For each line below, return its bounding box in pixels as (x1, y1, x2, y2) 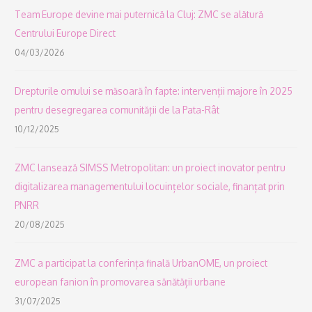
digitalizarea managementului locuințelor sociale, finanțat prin (15, 180, 286, 193)
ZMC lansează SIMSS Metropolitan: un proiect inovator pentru (15, 162, 286, 174)
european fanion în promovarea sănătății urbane (15, 276, 226, 288)
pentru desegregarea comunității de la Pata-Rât (15, 104, 220, 116)
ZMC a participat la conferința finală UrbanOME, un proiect (15, 257, 268, 270)
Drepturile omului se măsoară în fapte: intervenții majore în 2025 (15, 85, 293, 97)
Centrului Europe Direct (15, 27, 116, 40)
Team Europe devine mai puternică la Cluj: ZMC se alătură (15, 8, 264, 21)
